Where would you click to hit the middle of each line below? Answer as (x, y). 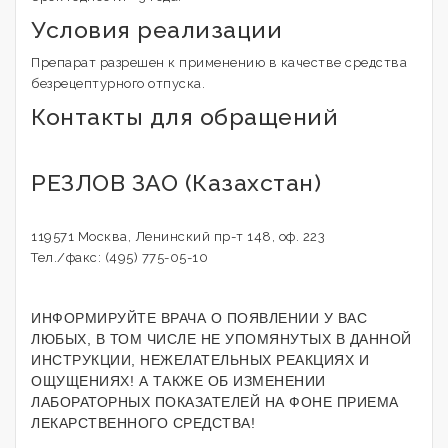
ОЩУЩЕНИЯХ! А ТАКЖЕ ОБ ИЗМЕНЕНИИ (178, 381)
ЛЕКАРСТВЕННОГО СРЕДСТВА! (143, 423)
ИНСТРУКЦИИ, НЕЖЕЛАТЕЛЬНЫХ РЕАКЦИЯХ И (200, 360)
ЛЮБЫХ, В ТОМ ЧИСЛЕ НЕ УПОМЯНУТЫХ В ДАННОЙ (221, 339)
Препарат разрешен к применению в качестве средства (219, 62)
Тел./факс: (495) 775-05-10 (119, 257)
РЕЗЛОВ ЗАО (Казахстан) (176, 182)
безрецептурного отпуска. (118, 83)
